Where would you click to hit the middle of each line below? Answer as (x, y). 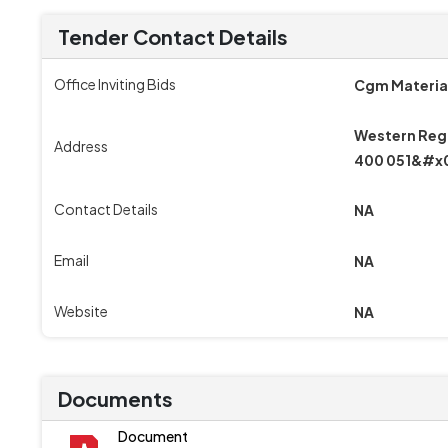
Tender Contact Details (173, 36)
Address (81, 145)
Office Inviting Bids (115, 83)
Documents (115, 398)
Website (81, 310)
